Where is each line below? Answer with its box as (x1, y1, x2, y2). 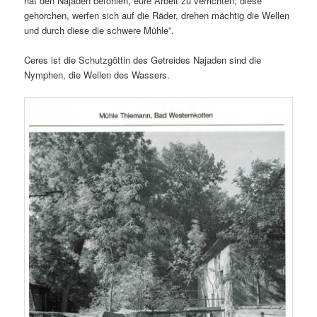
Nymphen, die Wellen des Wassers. (24, 67, 171, 81)
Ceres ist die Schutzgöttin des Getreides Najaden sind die (24, 52, 262, 67)
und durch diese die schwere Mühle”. (24, 23, 175, 37)
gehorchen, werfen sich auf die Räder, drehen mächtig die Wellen (24, 8, 290, 22)
